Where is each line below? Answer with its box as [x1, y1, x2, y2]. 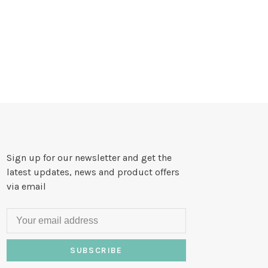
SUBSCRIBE [70, 245, 123, 255]
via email [7, 180, 46, 192]
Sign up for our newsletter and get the [7, 151, 172, 163]
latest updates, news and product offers [7, 166, 179, 178]
